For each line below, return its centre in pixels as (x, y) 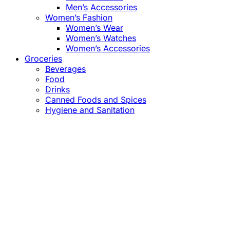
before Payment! (95, 184)
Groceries (43, 59)
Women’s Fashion (79, 18)
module (217, 144)
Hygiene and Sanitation (90, 110)
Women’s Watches (101, 38)
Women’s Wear (94, 28)
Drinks (57, 90)
